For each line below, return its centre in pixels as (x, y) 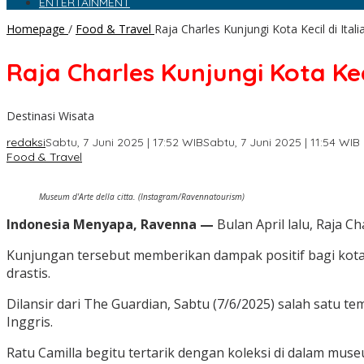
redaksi (26, 143)
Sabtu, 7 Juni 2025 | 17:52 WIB (124, 143)
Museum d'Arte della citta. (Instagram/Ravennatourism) (142, 197)
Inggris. (30, 322)
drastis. (28, 273)
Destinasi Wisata (50, 116)
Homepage (36, 29)
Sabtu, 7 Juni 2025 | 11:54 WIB (282, 143)
